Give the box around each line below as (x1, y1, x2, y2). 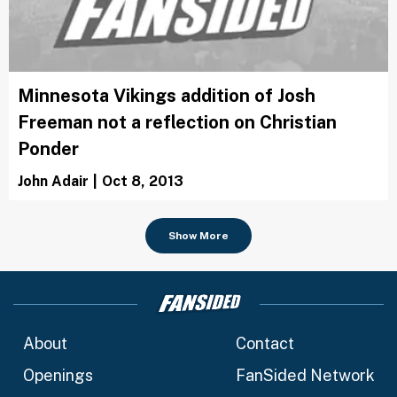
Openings (22, 366, 93, 385)
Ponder (18, 138, 79, 160)
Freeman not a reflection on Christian (18, 112, 337, 133)
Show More (168, 230, 229, 242)
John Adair (18, 173, 89, 190)
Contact (235, 334, 294, 353)
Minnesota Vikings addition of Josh (18, 85, 315, 106)
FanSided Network (235, 366, 375, 385)
